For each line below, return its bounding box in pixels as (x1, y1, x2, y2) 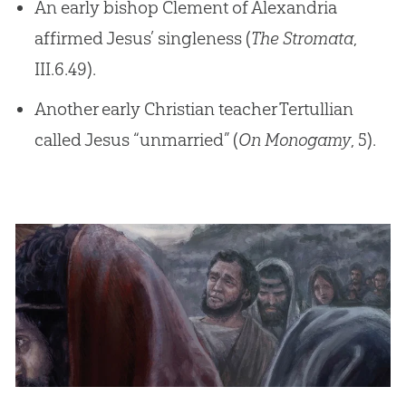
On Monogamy (237, 128, 351, 150)
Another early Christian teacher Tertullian (34, 97, 353, 120)
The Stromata (250, 26, 353, 49)
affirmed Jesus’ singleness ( (34, 26, 251, 49)
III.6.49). (34, 57, 96, 80)
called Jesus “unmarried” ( (34, 128, 238, 150)
